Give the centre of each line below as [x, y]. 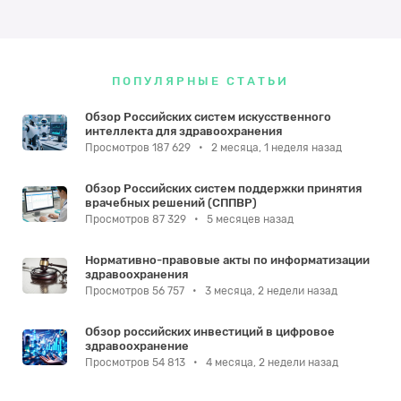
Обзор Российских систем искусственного [208, 117]
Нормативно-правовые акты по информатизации [227, 260]
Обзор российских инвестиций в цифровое [210, 332]
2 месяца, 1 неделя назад [275, 148]
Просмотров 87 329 [137, 220]
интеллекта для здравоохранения [183, 132]
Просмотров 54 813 [137, 363]
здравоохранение [137, 346]
